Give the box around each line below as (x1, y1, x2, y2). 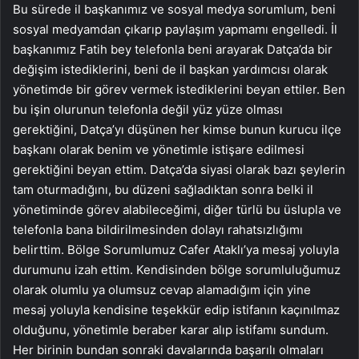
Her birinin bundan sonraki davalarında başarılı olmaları (13, 341, 324, 357)
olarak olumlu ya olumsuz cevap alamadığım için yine (13, 281, 311, 297)
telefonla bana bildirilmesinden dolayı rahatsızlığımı (13, 221, 303, 237)
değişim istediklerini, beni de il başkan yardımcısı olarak (13, 61, 328, 77)
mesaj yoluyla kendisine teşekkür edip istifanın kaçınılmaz (13, 301, 340, 317)
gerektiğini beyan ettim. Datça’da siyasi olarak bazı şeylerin (13, 161, 345, 177)
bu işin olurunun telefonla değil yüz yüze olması (13, 101, 283, 117)
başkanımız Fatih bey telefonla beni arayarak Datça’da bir (13, 41, 333, 57)
